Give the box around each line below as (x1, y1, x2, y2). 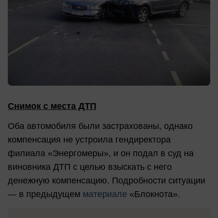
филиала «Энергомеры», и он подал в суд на (8, 148, 194, 159)
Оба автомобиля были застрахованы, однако (8, 121, 193, 131)
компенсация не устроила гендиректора (8, 135, 171, 145)
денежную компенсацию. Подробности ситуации (8, 176, 205, 186)
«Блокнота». (127, 189, 180, 200)
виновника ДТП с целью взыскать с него (8, 162, 172, 172)
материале (83, 189, 127, 200)
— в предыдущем (8, 189, 83, 200)
